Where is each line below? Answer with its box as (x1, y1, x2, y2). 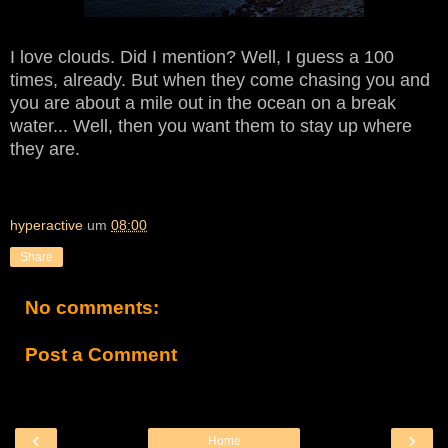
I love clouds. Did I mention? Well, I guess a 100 (10, 46, 394, 67)
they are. (10, 138, 80, 159)
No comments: (25, 296, 159, 318)
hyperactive (10, 216, 83, 233)
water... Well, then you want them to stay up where (10, 115, 412, 136)
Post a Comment (25, 344, 177, 366)
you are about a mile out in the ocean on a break (10, 92, 396, 113)
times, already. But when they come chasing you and (10, 69, 430, 90)
